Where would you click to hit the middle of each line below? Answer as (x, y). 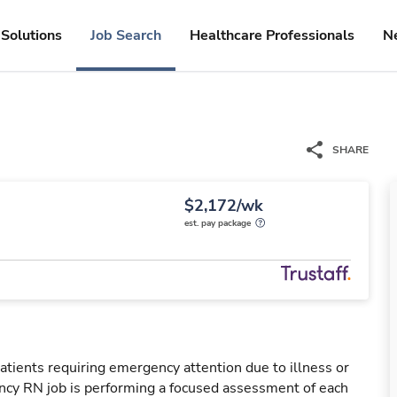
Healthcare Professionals (272, 35)
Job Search (126, 35)
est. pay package (218, 223)
